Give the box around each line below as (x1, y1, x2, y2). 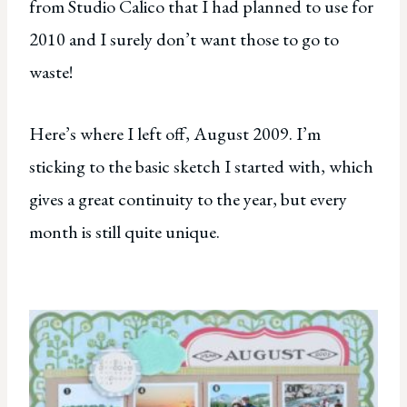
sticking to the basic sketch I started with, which (29, 154, 373, 179)
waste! (29, 60, 73, 84)
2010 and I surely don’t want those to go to (29, 27, 339, 52)
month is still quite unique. (29, 220, 220, 244)
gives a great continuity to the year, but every (29, 187, 347, 212)
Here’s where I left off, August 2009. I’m (29, 122, 321, 146)
